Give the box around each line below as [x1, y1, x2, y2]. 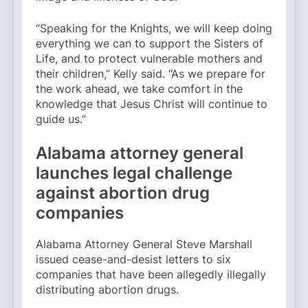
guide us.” [36, 111, 86, 126]
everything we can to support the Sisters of [36, 36, 263, 50]
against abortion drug [36, 182, 210, 203]
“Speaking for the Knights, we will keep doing [36, 21, 272, 35]
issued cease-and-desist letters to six [36, 252, 231, 266]
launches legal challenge [36, 162, 232, 183]
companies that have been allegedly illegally [36, 267, 266, 281]
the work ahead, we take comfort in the [36, 81, 243, 96]
